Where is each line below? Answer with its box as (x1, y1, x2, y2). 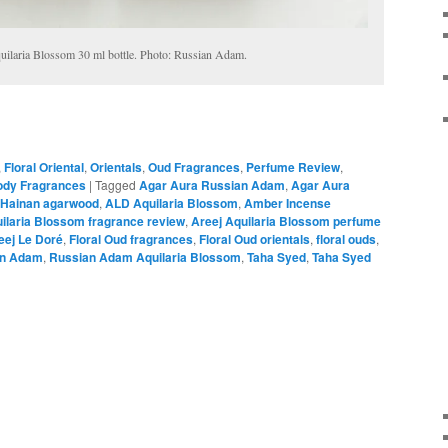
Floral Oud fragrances (69, 230, 193, 249)
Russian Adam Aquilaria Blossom (49, 248, 241, 267)
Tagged (95, 176, 136, 194)
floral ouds (316, 230, 376, 249)
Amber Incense (244, 194, 331, 213)
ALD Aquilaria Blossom (105, 194, 238, 213)
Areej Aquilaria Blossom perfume (191, 212, 381, 231)
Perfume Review (246, 158, 340, 177)
